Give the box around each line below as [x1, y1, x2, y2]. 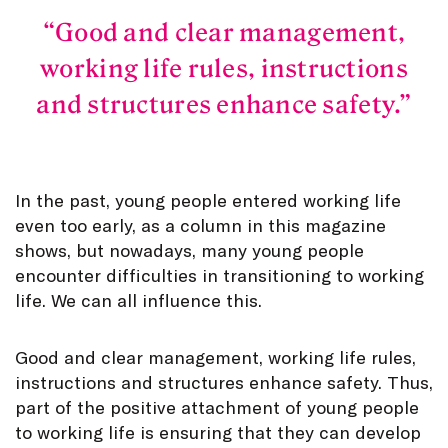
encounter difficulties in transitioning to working [15, 263, 424, 286]
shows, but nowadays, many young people [15, 238, 364, 261]
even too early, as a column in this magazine [15, 213, 386, 236]
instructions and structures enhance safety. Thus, [15, 370, 433, 393]
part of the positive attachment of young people [15, 395, 419, 418]
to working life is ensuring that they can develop [15, 420, 421, 443]
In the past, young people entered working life [15, 188, 401, 211]
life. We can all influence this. [15, 288, 262, 311]
